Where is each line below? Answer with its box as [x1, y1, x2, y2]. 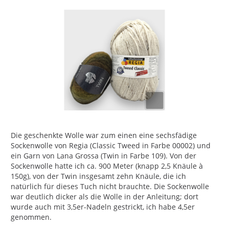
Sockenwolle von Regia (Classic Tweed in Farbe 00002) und [11, 141, 211, 150]
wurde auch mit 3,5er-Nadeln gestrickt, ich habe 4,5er [11, 202, 195, 212]
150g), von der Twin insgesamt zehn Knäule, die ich [11, 171, 186, 181]
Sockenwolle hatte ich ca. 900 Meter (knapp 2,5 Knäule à [11, 161, 203, 171]
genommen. [11, 212, 52, 222]
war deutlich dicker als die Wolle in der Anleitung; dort [11, 192, 198, 201]
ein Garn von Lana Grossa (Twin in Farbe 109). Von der [11, 151, 196, 161]
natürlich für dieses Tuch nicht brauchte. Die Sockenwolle [11, 181, 209, 191]
